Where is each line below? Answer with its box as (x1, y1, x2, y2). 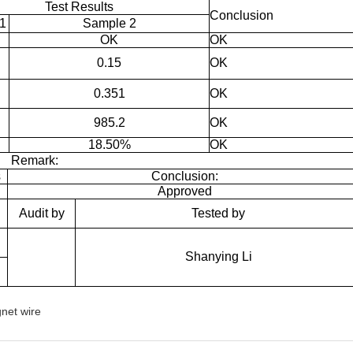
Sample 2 (82, 16, 136, 30)
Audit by (18, 206, 65, 220)
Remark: (10, 153, 58, 167)
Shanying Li (184, 249, 252, 263)
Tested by (191, 206, 245, 220)
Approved (157, 184, 212, 198)
